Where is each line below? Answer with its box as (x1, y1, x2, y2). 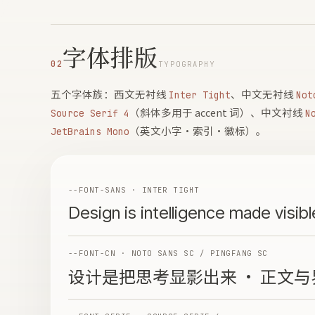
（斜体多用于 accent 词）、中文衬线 (129, 105, 305, 120)
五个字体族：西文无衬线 (51, 86, 169, 101)
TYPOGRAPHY (158, 59, 216, 69)
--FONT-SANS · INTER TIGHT (68, 185, 200, 195)
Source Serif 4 (51, 107, 129, 120)
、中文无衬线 (231, 86, 296, 101)
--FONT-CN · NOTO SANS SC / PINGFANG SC (68, 248, 268, 258)
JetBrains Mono (51, 125, 129, 138)
